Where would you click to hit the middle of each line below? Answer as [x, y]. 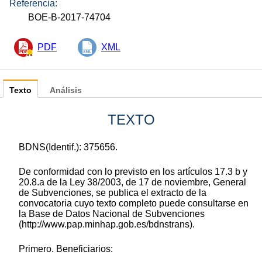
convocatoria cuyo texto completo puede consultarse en [134, 203]
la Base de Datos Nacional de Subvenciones [112, 213]
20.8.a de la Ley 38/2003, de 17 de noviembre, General [132, 182]
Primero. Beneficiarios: [66, 249]
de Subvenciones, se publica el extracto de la [113, 192]
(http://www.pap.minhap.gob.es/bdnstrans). [107, 224]
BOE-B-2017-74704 [70, 17]
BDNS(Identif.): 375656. [68, 147]
